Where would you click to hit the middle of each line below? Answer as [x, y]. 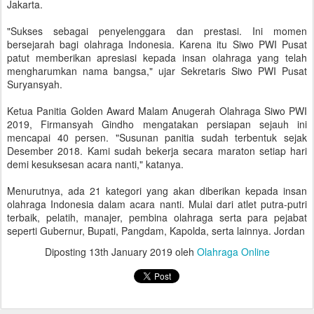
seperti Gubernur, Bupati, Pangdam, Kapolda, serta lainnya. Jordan [156, 231]
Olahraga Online [233, 252]
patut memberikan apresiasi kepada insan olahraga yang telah [157, 57]
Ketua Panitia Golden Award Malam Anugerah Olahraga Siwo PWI [157, 111]
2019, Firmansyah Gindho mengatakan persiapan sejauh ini [157, 124]
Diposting [67, 252]
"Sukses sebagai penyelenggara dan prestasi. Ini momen [157, 31]
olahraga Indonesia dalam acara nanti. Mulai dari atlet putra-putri [157, 204]
